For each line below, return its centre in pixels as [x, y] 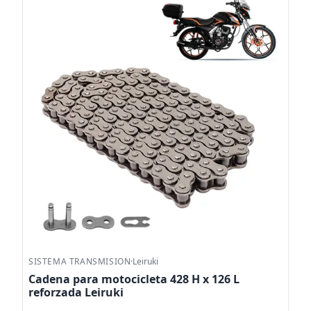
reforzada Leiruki [76, 292]
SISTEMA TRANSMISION [80, 261]
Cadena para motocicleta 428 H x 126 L [134, 279]
